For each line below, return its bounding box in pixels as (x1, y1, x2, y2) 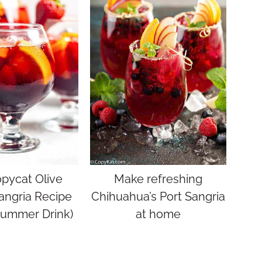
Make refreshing (114, 171, 202, 186)
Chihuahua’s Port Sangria (91, 189, 225, 204)
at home (136, 206, 181, 221)
